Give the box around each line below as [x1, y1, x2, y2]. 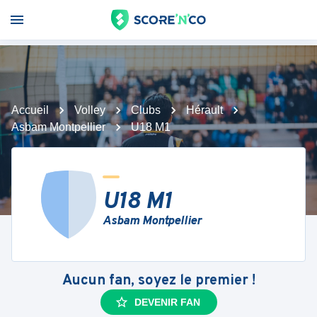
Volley [74, 104, 105, 116]
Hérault [186, 104, 223, 116]
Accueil [11, 104, 49, 116]
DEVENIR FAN [134, 296, 200, 308]
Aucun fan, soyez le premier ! [62, 272, 255, 290]
